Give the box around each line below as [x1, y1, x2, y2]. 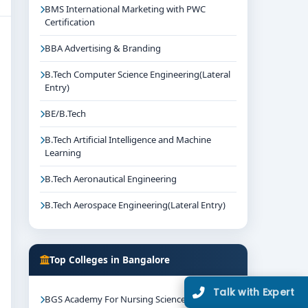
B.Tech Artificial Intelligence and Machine [45, 133, 211, 146]
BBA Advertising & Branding [45, 42, 161, 54]
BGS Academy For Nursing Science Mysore [45, 293, 219, 305]
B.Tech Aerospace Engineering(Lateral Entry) [45, 199, 225, 211]
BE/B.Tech [45, 107, 86, 120]
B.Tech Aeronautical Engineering [45, 173, 177, 185]
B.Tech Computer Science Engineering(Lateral [45, 68, 230, 80]
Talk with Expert [213, 285, 295, 299]
